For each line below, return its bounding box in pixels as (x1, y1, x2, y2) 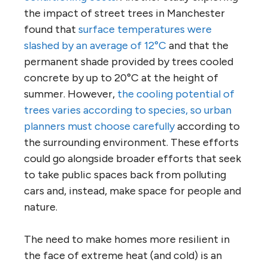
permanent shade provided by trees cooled (24, 55, 233, 69)
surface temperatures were (78, 23, 212, 36)
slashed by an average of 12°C (24, 39, 166, 53)
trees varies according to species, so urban (24, 103, 232, 117)
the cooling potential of (117, 87, 234, 101)
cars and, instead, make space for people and (24, 184, 241, 198)
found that (24, 23, 78, 36)
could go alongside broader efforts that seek (24, 152, 241, 166)
